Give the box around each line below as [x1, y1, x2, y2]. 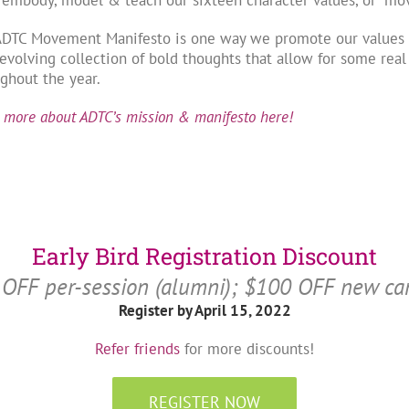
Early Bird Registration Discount [32, 241, 377, 271]
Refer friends [95, 339, 180, 359]
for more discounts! [180, 339, 314, 359]
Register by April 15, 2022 [118, 300, 291, 320]
